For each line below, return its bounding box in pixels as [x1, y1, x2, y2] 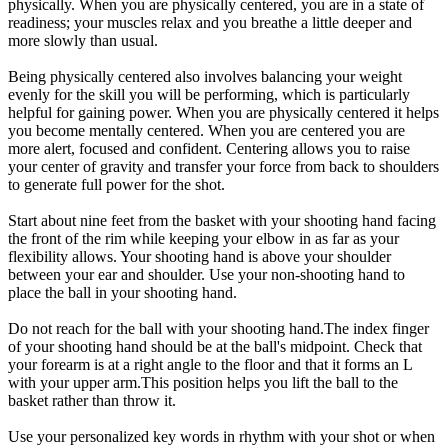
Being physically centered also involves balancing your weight [8, 68, 402, 86]
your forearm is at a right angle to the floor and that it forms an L [8, 356, 412, 374]
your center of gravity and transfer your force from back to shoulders [8, 158, 439, 176]
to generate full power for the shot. [8, 176, 225, 194]
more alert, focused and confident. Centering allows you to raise [8, 140, 410, 158]
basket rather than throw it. [8, 392, 176, 410]
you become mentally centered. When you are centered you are [8, 122, 405, 140]
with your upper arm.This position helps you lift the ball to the [8, 374, 398, 392]
